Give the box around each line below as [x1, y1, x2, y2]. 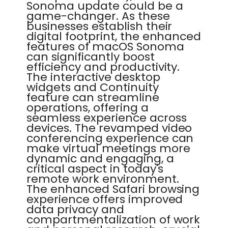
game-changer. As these [26, 8, 170, 24]
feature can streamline [26, 90, 159, 105]
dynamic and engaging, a [26, 151, 174, 166]
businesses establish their [26, 18, 173, 34]
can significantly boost [26, 49, 155, 65]
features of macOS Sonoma [26, 39, 184, 54]
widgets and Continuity [26, 79, 159, 95]
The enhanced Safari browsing [26, 181, 200, 197]
